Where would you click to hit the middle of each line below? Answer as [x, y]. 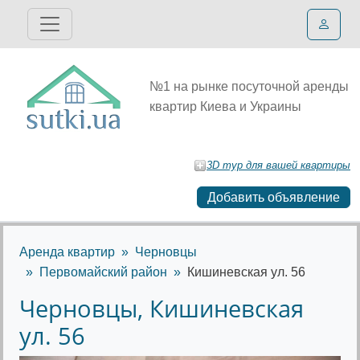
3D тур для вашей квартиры [278, 165]
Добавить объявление [274, 197]
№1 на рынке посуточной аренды [249, 86]
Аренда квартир [67, 252]
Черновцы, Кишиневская [162, 308]
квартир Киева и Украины [225, 106]
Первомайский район [103, 272]
